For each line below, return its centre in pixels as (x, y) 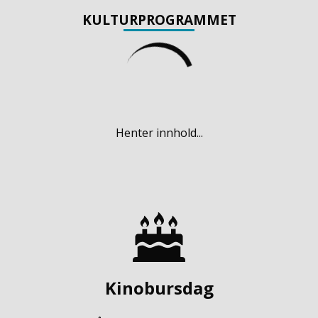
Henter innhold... (159, 132)
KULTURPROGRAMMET (159, 20)
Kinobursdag (159, 287)
